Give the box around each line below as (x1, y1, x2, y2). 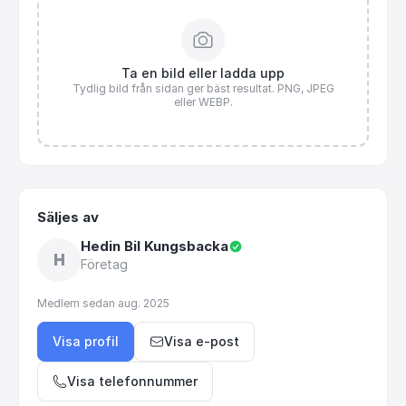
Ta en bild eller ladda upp (121, 65, 285, 82)
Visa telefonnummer (67, 373, 198, 390)
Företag (81, 256, 128, 273)
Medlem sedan (37, 296, 118, 311)
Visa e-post (164, 333, 239, 350)
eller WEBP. (173, 95, 233, 110)
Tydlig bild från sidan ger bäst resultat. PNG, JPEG (72, 82, 334, 96)
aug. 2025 (118, 296, 169, 311)
